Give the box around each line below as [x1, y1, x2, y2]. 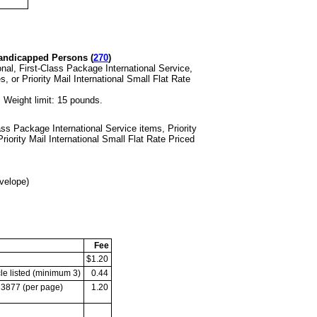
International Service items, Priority [52, 123, 197, 134]
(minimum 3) [33, 269, 81, 278]
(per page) [23, 283, 64, 292]
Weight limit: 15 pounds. [4, 94, 103, 105]
